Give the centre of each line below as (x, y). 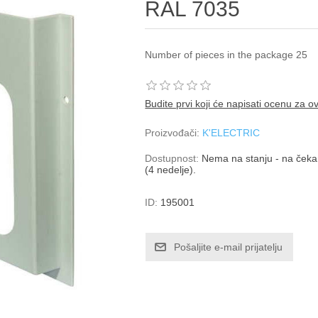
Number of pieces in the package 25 (226, 55)
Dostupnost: (172, 158)
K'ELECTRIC (231, 133)
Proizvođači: (172, 133)
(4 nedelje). (171, 170)
